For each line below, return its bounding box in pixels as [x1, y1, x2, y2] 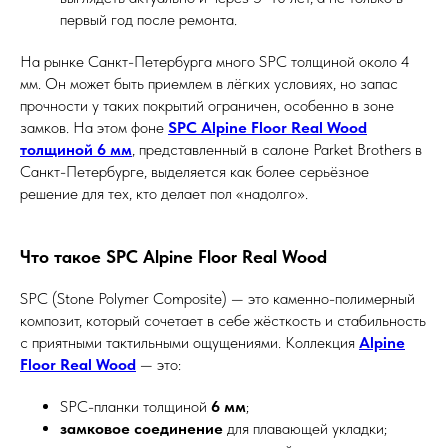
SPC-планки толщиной [60, 397, 211, 416]
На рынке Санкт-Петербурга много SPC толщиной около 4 [20, 52, 410, 71]
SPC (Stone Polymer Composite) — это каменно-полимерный [20, 289, 415, 308]
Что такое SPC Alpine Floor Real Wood [20, 246, 327, 267]
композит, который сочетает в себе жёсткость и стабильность [20, 311, 426, 330]
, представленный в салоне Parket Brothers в [132, 140, 422, 159]
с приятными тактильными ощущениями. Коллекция [20, 333, 359, 352]
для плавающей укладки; [223, 419, 387, 438]
